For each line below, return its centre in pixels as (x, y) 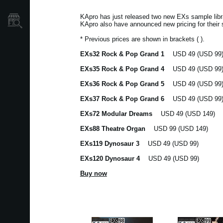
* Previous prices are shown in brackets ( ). (142, 39)
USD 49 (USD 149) (183, 114)
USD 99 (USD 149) (176, 129)
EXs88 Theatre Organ (112, 129)
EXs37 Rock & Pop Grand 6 (125, 99)
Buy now (93, 173)
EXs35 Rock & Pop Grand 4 (122, 69)
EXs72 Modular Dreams (116, 114)
